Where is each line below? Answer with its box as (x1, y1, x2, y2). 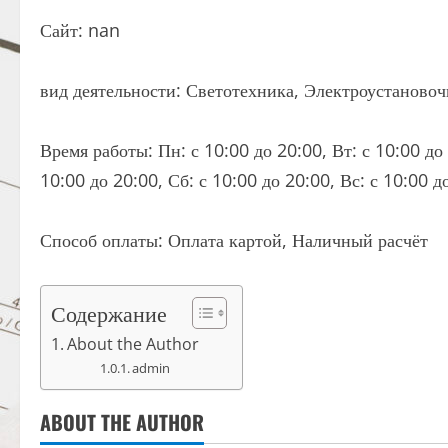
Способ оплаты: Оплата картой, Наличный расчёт (40, 228, 428, 252)
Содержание (51, 298, 167, 328)
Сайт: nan (40, 18, 120, 42)
